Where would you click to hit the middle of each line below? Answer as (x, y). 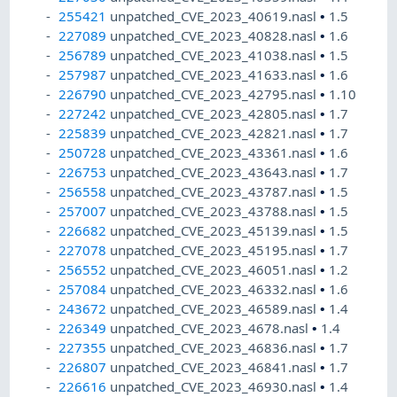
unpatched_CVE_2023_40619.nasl (215, 16)
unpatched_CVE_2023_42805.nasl (215, 114)
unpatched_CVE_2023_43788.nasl (215, 211)
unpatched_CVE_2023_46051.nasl (215, 270)
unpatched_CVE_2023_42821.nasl (215, 133)
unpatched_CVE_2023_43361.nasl (215, 153)
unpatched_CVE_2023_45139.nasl (215, 231)
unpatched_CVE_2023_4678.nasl (211, 328)
